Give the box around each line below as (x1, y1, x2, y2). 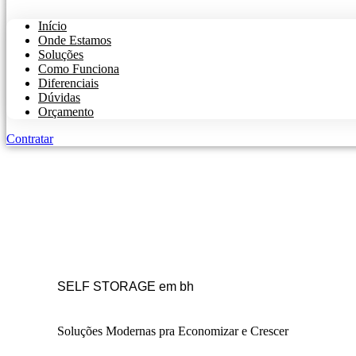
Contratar (6, 132, 53, 145)
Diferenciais (38, 76, 99, 90)
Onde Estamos (38, 33, 111, 47)
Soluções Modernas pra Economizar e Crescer (57, 323, 288, 338)
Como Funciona (38, 62, 119, 75)
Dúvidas (38, 91, 80, 104)
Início (38, 19, 67, 33)
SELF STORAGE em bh (57, 280, 194, 294)
